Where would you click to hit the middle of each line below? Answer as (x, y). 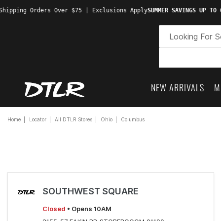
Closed (54, 209)
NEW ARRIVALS (178, 87)
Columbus (133, 119)
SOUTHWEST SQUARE (91, 191)
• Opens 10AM (89, 209)
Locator (38, 119)
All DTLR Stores (74, 119)
